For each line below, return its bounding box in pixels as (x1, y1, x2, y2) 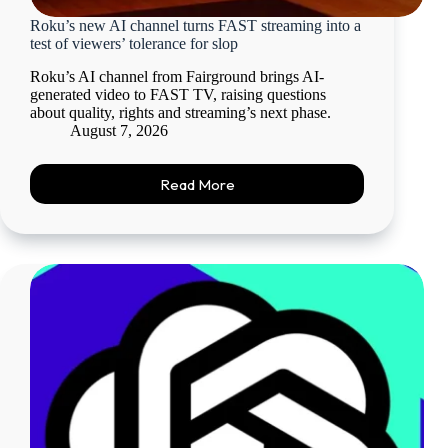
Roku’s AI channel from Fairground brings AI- (30, 68, 324, 86)
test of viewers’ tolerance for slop (30, 35, 238, 53)
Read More (159, 174, 235, 194)
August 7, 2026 (70, 122, 168, 140)
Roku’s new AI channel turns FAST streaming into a (30, 17, 361, 35)
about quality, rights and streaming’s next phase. (30, 104, 331, 122)
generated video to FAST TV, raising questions (30, 86, 326, 104)
